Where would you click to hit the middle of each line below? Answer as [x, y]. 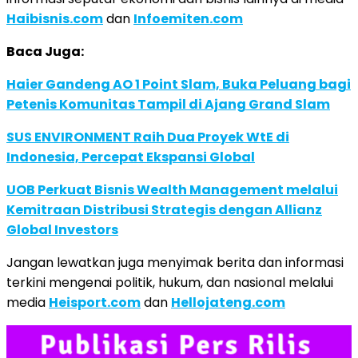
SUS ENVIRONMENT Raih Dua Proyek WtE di [148, 137]
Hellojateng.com [228, 303]
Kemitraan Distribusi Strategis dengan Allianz [164, 210]
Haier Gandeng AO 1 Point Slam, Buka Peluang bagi [179, 85]
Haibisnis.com [55, 19]
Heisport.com [95, 303]
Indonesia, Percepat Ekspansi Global [131, 157]
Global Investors [62, 230]
